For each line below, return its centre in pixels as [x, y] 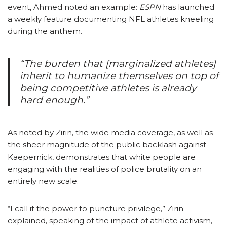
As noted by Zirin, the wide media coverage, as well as [110, 133]
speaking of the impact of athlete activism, [131, 221]
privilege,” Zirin [156, 209]
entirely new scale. [43, 181]
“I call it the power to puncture [68, 209]
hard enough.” [54, 100]
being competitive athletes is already [108, 88]
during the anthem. [45, 31]
